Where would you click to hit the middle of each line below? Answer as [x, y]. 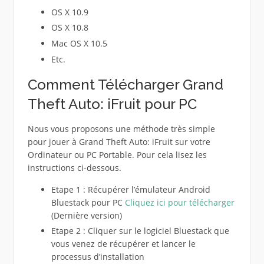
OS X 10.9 [70, 12]
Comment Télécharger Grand [125, 84]
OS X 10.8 [70, 28]
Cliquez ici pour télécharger [179, 202]
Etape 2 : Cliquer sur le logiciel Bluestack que [140, 231]
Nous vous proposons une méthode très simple [121, 128]
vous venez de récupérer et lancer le [123, 244]
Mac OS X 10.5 [79, 43]
